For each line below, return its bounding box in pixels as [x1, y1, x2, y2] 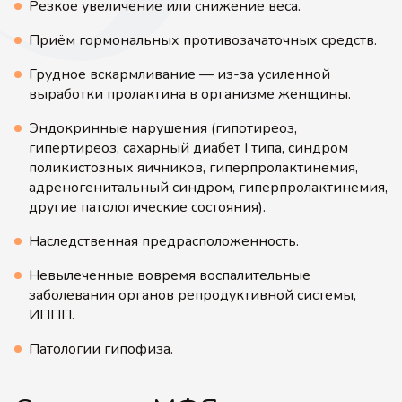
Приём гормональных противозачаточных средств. [29, 31, 377, 50]
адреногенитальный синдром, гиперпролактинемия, [29, 178, 388, 197]
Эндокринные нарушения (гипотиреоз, [29, 118, 297, 138]
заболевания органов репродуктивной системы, [29, 285, 356, 305]
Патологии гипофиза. [29, 339, 173, 359]
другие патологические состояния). [29, 197, 266, 217]
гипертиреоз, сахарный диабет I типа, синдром [29, 138, 348, 158]
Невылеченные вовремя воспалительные [29, 266, 310, 285]
